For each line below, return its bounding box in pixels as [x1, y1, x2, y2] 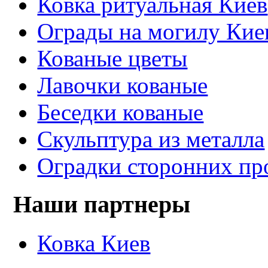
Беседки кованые [37, 99, 204, 125]
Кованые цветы [37, 45, 188, 71]
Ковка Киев [37, 230, 151, 257]
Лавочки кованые [37, 72, 208, 98]
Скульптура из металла [37, 126, 265, 152]
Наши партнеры [13, 191, 191, 218]
